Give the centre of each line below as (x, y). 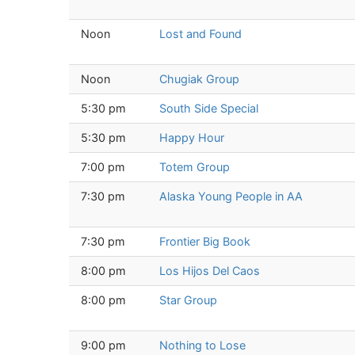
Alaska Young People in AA (231, 196)
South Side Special (209, 108)
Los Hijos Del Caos (210, 270)
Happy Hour (192, 137)
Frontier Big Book (205, 241)
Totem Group (195, 166)
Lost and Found (200, 33)
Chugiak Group (199, 78)
